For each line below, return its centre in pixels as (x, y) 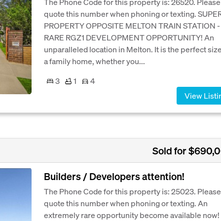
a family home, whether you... (94, 61)
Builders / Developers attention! (114, 176)
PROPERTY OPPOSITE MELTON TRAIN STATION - (132, 26)
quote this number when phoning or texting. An (126, 203)
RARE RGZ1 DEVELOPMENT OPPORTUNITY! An (129, 37)
